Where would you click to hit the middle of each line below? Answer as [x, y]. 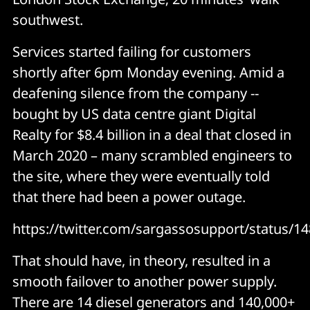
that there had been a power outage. [129, 197]
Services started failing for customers [132, 51]
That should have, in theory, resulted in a [142, 260]
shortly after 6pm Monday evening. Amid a [148, 72]
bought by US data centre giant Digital [134, 113]
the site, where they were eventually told [141, 176]
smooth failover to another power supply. [145, 281]
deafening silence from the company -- [136, 93]
